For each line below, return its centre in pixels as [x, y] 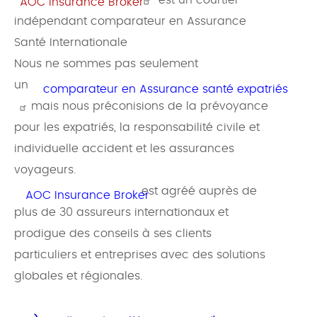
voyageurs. [45, 170]
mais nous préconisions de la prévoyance [146, 106]
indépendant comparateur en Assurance [130, 22]
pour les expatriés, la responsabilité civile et [137, 128]
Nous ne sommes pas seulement [106, 64]
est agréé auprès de [199, 191]
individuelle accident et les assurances [124, 149]
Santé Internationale [73, 43]
